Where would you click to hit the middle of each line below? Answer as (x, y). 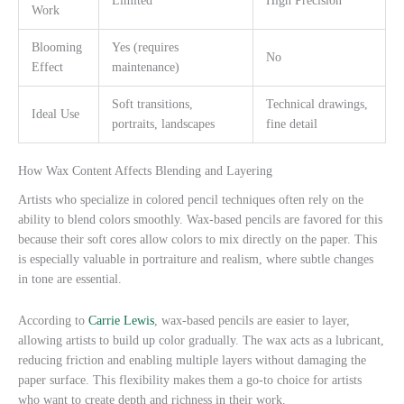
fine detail (291, 124)
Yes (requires (145, 47)
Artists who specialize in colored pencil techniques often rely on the (191, 199)
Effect (47, 67)
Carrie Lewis (121, 320)
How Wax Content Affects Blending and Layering (145, 171)
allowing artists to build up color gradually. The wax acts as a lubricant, (201, 340)
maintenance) (145, 67)
